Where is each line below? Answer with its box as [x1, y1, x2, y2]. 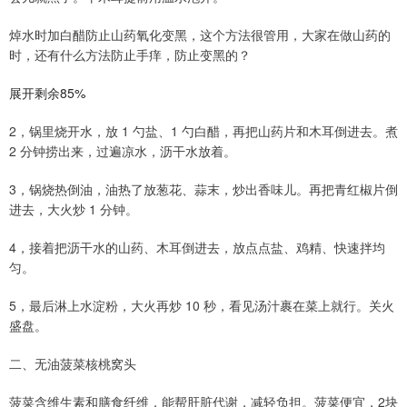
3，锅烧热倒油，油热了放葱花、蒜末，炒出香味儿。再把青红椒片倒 [9, 180, 398, 199]
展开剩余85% [9, 84, 85, 103]
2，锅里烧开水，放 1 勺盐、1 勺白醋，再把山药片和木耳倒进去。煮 [9, 122, 398, 141]
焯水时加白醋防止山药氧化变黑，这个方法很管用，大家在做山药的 [9, 25, 391, 45]
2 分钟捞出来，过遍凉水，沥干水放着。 [9, 142, 236, 161]
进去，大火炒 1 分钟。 [9, 200, 138, 219]
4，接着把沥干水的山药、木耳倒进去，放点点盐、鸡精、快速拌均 [9, 238, 385, 257]
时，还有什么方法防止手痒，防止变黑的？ [9, 45, 251, 65]
